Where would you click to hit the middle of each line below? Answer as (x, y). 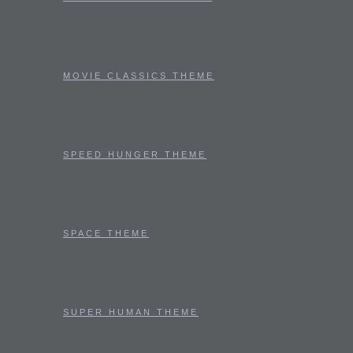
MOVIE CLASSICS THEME (139, 76)
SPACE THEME (106, 233)
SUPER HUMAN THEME (131, 312)
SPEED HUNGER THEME (135, 154)
